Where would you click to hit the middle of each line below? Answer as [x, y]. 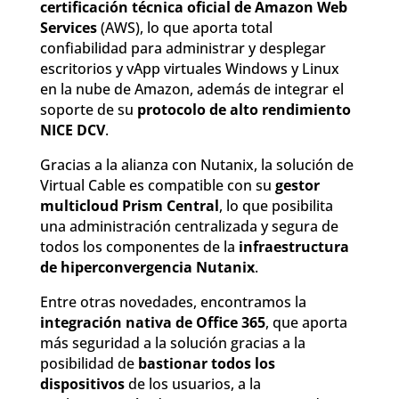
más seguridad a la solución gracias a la [172, 343]
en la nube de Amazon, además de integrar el [191, 90]
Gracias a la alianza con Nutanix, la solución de [196, 165]
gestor [297, 186]
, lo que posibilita [276, 206]
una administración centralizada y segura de [189, 227]
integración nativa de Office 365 [152, 323]
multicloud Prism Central [129, 206]
